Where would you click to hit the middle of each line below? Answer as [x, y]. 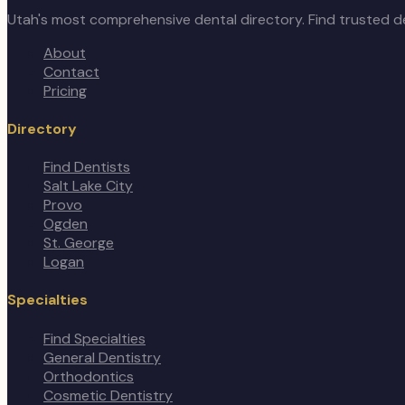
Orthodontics [89, 376]
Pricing [65, 90]
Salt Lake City [88, 186]
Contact [71, 71]
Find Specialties [94, 338]
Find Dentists [87, 167]
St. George [79, 243]
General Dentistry [102, 357]
